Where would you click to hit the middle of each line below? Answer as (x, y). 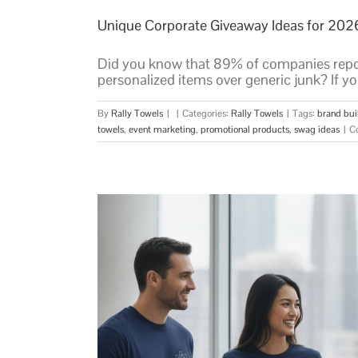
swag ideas (317, 129)
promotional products (245, 129)
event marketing (162, 129)
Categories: (207, 113)
